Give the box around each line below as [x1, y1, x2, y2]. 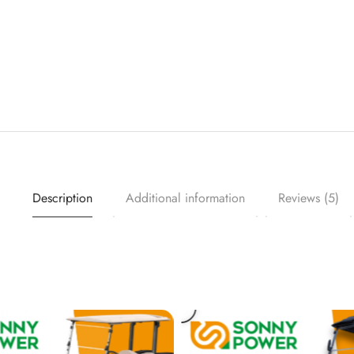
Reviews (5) [277, 189, 339, 207]
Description [32, 189, 92, 207]
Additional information [125, 189, 245, 207]
